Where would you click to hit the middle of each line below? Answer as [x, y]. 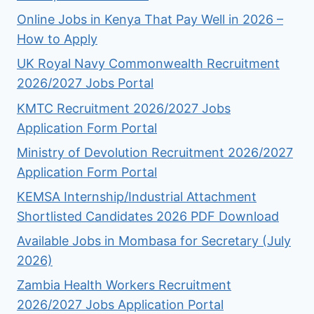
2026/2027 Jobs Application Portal [120, 305]
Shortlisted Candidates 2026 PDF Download [148, 216]
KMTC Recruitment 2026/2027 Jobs [124, 108]
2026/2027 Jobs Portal [85, 83]
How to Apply [57, 39]
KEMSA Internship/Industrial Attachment [137, 196]
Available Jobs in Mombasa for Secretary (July [154, 241]
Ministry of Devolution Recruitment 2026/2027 [155, 152]
